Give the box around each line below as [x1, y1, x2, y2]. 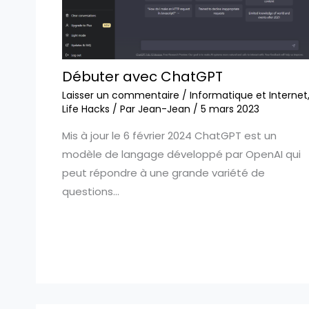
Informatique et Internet [189, 88, 308, 102]
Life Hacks [61, 101, 110, 116]
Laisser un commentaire [61, 88, 179, 102]
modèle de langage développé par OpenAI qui [61, 146, 301, 161]
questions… [61, 183, 119, 199]
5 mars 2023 [200, 101, 259, 116]
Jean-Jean [137, 101, 193, 116]
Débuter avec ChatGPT [61, 66, 223, 86]
